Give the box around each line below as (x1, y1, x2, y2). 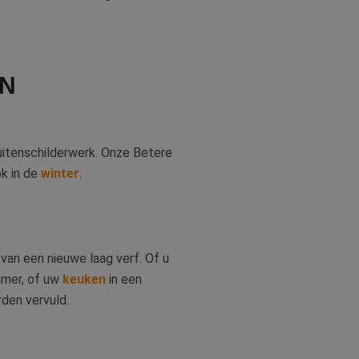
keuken (63, 272, 106, 287)
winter (41, 166, 79, 181)
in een (106, 272, 142, 287)
